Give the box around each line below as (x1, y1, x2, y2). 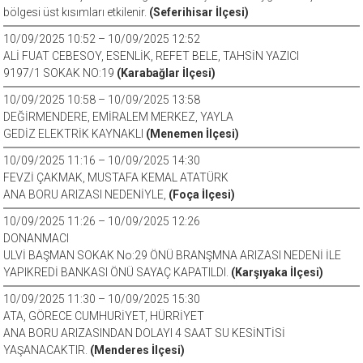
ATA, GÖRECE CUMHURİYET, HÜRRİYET (3, 310, 205, 322)
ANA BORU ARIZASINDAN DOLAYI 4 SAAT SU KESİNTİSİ (3, 327, 286, 340)
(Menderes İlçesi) (90, 344, 186, 357)
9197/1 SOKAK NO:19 (3, 66, 117, 79)
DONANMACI (3, 232, 70, 245)
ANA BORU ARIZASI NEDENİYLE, (3, 188, 169, 201)
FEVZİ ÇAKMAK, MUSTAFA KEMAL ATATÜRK (3, 171, 229, 184)
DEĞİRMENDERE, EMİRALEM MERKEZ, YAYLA (3, 110, 234, 123)
